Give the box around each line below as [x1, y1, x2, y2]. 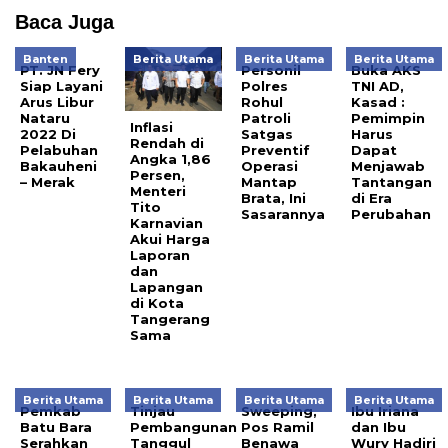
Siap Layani [20, 77, 103, 94]
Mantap [240, 173, 297, 190]
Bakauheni [20, 157, 97, 174]
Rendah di [130, 135, 205, 152]
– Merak [20, 173, 75, 190]
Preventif [240, 141, 310, 158]
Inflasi [130, 119, 174, 136]
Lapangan [130, 279, 204, 296]
